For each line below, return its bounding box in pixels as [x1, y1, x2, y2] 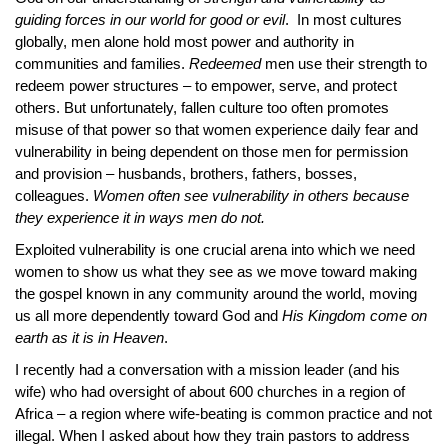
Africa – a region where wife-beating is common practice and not [15, 405, 432, 422]
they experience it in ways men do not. [15, 209, 265, 226]
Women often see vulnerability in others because [93, 187, 409, 204]
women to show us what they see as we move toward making [15, 263, 417, 280]
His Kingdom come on [282, 307, 427, 324]
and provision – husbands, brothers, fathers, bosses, [15, 165, 357, 182]
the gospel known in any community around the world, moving [15, 285, 417, 302]
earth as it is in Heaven [15, 329, 164, 346]
